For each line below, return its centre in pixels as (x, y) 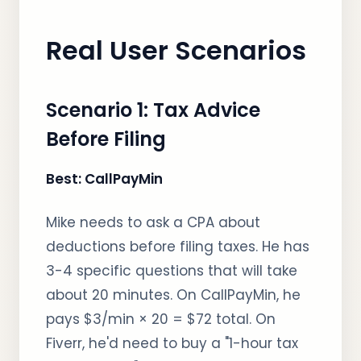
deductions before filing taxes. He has (178, 247)
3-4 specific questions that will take (172, 271)
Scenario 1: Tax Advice (153, 110)
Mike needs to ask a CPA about (153, 222)
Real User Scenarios (176, 50)
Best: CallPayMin (104, 179)
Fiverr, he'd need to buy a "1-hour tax (172, 343)
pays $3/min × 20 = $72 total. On (161, 319)
